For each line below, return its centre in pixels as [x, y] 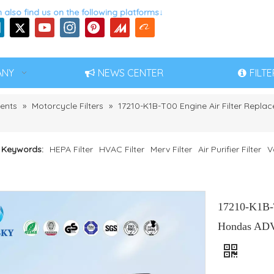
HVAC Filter [122, 149]
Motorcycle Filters [68, 106]
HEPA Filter [71, 149]
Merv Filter [171, 149]
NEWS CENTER [131, 73]
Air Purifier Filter [230, 149]
